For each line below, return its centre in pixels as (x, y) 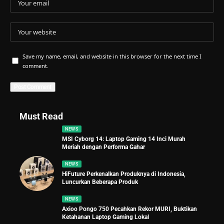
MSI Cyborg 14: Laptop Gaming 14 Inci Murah (124, 139)
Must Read (41, 116)
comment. (35, 65)
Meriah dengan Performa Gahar (103, 147)
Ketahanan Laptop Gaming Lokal (105, 217)
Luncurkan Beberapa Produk (100, 182)
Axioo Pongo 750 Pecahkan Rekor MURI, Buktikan (129, 209)
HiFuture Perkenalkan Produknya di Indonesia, (124, 174)
